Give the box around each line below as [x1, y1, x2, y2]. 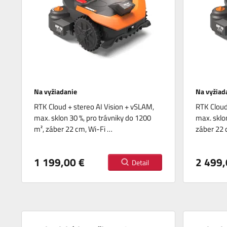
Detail [131, 157, 149, 168]
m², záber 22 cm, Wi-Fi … [34, 123, 113, 135]
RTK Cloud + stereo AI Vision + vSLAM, [34, 100, 155, 112]
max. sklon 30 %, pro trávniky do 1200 [34, 111, 152, 124]
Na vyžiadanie [34, 86, 79, 97]
